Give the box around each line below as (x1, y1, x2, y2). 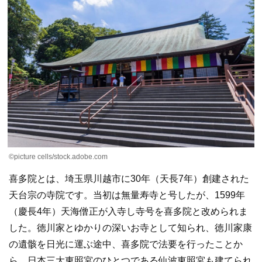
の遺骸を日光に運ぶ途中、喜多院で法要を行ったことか (9, 239, 243, 250)
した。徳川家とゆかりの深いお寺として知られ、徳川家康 (9, 223, 252, 233)
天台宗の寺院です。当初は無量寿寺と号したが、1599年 (9, 190, 245, 201)
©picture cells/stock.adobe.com (9, 153, 108, 161)
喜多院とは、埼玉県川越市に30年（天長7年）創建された (9, 174, 249, 184)
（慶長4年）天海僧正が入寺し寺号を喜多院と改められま (9, 206, 248, 217)
